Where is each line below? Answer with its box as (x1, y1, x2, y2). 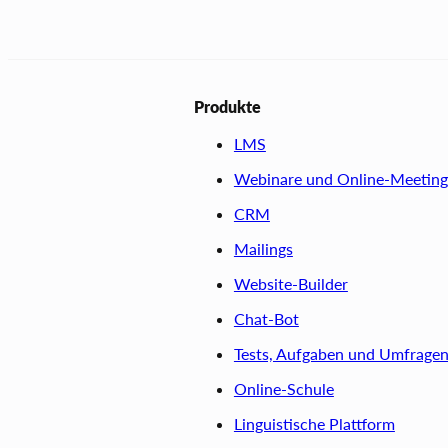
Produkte (193, 96, 261, 116)
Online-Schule (233, 378, 334, 398)
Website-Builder (233, 273, 348, 293)
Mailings (233, 238, 293, 258)
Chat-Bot (233, 308, 299, 328)
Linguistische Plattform (233, 413, 395, 433)
